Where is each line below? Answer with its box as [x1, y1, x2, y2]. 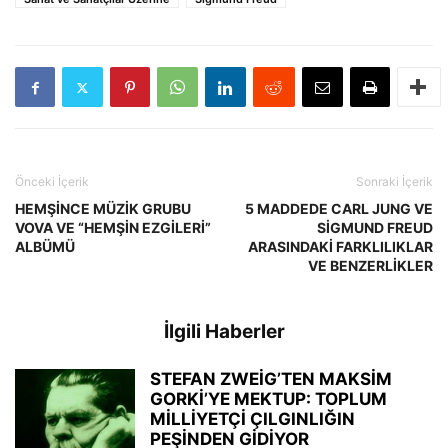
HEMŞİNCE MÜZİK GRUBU [15, 200, 191, 217]
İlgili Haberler [163, 320, 285, 343]
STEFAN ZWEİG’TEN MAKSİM [150, 369, 392, 389]
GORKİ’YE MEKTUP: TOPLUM [150, 389, 387, 409]
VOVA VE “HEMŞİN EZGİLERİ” [15, 219, 211, 236]
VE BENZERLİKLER [308, 257, 433, 274]
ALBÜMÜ [15, 238, 75, 255]
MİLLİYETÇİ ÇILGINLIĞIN [150, 409, 355, 429]
